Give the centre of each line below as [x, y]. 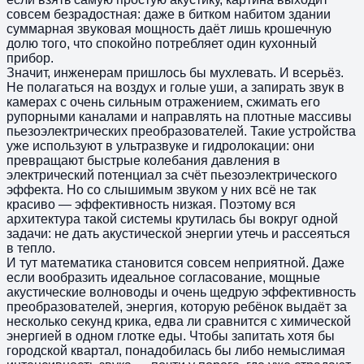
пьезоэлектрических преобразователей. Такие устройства [181, 131]
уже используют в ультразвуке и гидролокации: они [160, 145]
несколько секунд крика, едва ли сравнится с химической [179, 321]
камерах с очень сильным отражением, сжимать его [163, 102]
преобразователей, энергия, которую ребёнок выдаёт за [177, 306]
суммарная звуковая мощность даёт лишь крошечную [169, 28]
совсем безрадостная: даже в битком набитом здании [169, 14]
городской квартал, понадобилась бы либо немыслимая [176, 350]
